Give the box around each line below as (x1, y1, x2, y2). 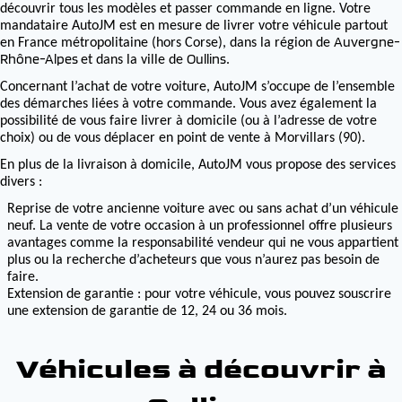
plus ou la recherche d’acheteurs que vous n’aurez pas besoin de (7, 253, 380, 267)
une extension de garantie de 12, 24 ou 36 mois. (7, 304, 287, 319)
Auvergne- (334, 33, 400, 50)
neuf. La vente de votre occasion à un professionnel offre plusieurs (7, 219, 392, 233)
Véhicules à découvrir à (15, 352, 387, 387)
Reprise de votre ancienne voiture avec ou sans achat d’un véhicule (7, 202, 398, 216)
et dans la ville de (81, 53, 187, 67)
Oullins (187, 50, 226, 67)
